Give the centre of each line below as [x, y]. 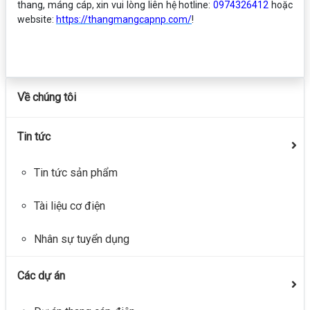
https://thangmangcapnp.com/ [124, 19]
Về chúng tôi [47, 97]
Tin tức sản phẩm [76, 173]
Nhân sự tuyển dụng [82, 239]
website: [37, 19]
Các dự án [41, 276]
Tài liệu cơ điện [70, 206]
